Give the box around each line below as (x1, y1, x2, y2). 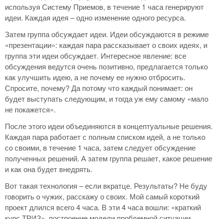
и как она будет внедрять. (5, 164, 92, 175)
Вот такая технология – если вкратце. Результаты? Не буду (5, 180, 207, 191)
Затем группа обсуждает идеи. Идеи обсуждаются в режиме (5, 29, 209, 40)
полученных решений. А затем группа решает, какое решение (5, 153, 212, 164)
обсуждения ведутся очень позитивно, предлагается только (5, 61, 208, 72)
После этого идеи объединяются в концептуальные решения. (5, 121, 213, 131)
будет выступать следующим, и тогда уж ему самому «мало (5, 93, 208, 104)
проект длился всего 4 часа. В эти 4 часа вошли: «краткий (5, 202, 201, 213)
